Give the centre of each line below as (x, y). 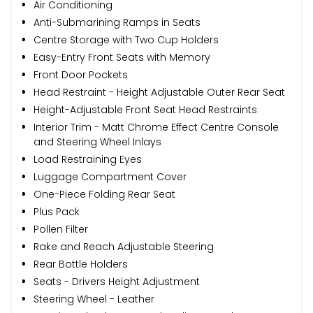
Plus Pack (57, 211)
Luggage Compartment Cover (110, 176)
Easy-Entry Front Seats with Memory (122, 57)
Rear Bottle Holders (81, 264)
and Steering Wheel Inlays (97, 141)
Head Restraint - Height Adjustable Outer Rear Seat (159, 92)
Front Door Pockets (81, 74)
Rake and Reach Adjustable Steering (124, 246)
